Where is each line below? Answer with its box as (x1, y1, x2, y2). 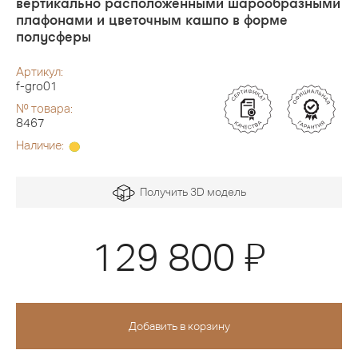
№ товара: (16, 101, 73, 116)
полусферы (16, 27, 91, 46)
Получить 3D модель (134, 185, 246, 199)
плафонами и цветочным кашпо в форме (16, 10, 288, 29)
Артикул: (16, 65, 63, 79)
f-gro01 (16, 79, 58, 93)
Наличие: (16, 138, 66, 153)
